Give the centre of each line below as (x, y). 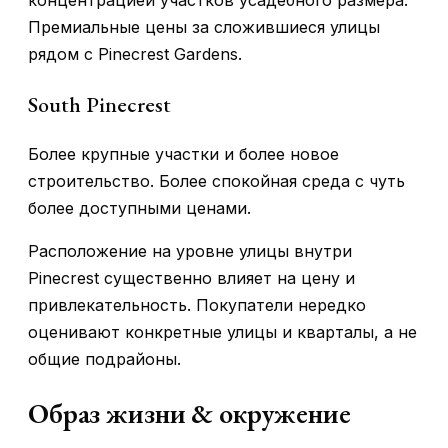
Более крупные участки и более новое (183, 153)
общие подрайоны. (104, 358)
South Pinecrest (99, 104)
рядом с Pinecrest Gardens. (135, 54)
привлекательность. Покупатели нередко (197, 304)
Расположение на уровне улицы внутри (190, 250)
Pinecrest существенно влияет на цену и (191, 277)
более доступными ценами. (139, 207)
